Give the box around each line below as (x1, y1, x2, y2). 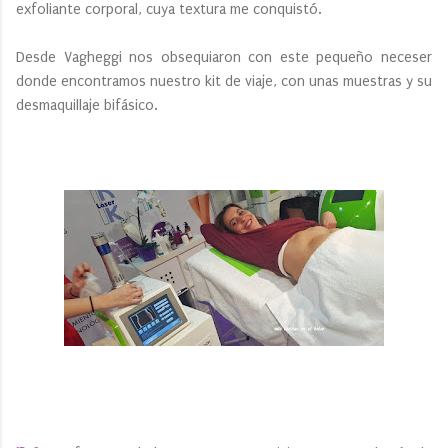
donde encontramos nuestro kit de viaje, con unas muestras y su (16, 72, 432, 90)
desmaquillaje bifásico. (16, 96, 162, 114)
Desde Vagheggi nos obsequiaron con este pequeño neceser (16, 48, 432, 66)
